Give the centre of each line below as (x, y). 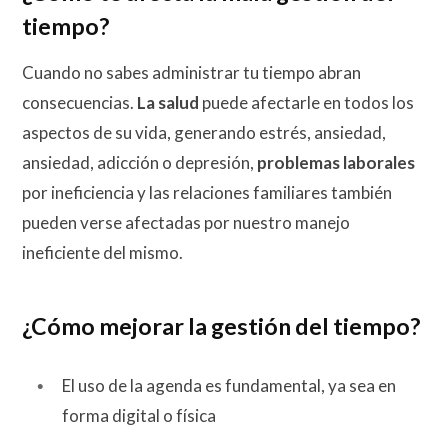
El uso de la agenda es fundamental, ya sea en (229, 385)
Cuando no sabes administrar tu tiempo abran (191, 72)
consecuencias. (79, 102)
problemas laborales (336, 162)
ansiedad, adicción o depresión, (139, 162)
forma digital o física (139, 415)
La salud (168, 102)
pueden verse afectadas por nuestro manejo (186, 222)
